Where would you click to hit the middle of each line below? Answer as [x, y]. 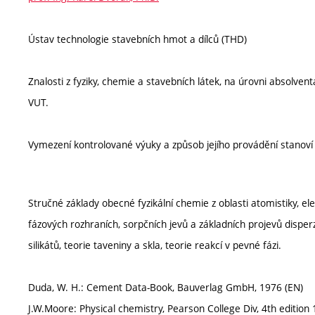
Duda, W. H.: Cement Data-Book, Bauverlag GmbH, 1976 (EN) [166, 287]
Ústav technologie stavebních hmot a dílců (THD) [137, 39]
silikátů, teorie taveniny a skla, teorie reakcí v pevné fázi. [155, 245]
